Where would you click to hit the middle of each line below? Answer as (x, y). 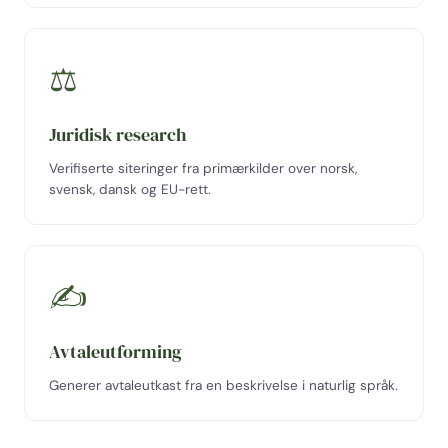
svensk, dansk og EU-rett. (130, 189)
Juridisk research (117, 134)
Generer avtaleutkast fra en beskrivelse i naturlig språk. (223, 385)
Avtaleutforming (115, 351)
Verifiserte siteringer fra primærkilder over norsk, (203, 168)
